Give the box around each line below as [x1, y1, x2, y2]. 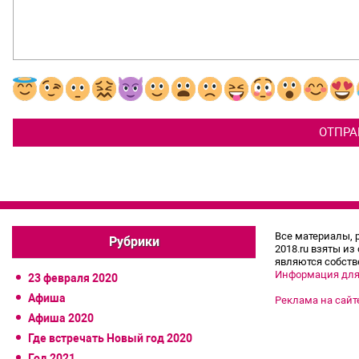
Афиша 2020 [28, 312, 94, 325]
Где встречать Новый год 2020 [28, 332, 192, 345]
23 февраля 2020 [28, 272, 118, 285]
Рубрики [108, 234, 159, 250]
